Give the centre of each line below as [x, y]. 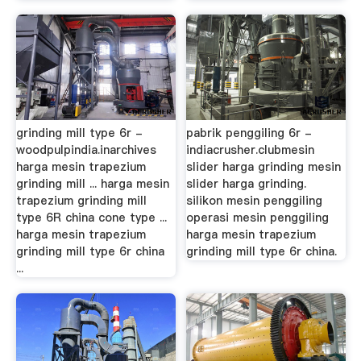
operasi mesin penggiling [258, 218]
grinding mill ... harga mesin [92, 184]
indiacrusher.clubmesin [251, 150]
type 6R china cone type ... [91, 218]
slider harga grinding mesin [264, 167]
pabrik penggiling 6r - [249, 133]
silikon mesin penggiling [255, 201]
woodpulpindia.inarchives [86, 150]
